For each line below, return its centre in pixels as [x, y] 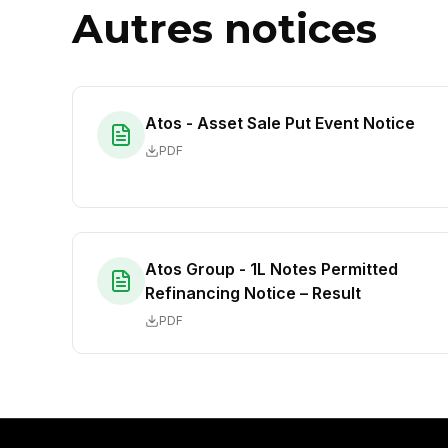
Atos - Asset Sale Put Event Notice [280, 123]
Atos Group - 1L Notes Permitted [271, 269]
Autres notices [224, 28]
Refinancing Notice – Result [253, 293]
